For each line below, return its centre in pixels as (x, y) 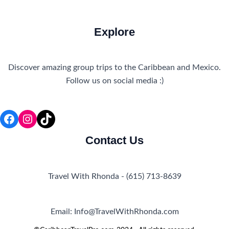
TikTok (56, 118)
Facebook (28, 118)
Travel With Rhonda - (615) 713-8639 (114, 176)
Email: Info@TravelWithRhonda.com (114, 212)
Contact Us (114, 141)
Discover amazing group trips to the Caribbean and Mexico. (114, 67)
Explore (114, 32)
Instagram (48, 118)
